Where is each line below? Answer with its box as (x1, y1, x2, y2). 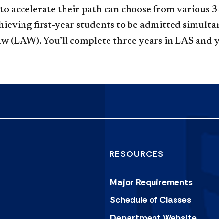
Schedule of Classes (110, 194, 191, 206)
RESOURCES (109, 148, 164, 160)
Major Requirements (110, 176, 193, 188)
